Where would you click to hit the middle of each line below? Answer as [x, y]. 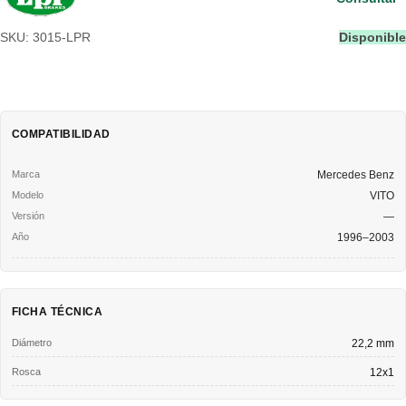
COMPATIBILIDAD [61, 134]
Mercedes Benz [356, 174]
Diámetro [32, 342]
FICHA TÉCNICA [58, 311]
